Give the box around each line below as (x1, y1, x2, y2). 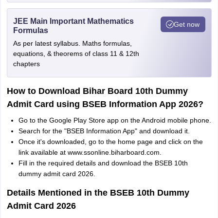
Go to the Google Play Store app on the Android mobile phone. (18, 116, 211, 124)
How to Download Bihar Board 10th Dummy (6, 86, 188, 96)
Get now (174, 20, 200, 28)
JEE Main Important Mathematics (13, 17, 134, 25)
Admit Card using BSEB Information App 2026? (6, 99, 203, 109)
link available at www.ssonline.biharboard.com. (18, 148, 162, 156)
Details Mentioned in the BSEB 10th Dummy (6, 188, 189, 198)
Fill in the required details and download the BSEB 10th (18, 159, 188, 167)
